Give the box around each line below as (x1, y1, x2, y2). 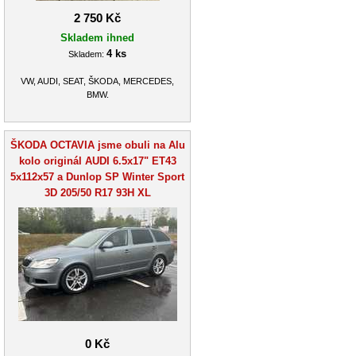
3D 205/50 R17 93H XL (44, 186, 151, 199)
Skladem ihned (60, 31, 134, 44)
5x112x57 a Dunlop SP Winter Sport (10, 170, 184, 183)
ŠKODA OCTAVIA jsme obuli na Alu (10, 138, 185, 151)
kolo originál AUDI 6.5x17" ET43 (18, 154, 176, 167)
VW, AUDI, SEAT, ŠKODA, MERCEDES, (21, 76, 174, 87)
